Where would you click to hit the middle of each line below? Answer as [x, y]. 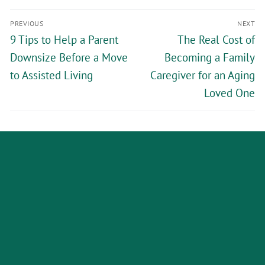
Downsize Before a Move [69, 57]
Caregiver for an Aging [203, 75]
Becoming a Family [210, 57]
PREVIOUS [27, 23]
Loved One [230, 93]
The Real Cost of [216, 39]
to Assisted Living [51, 75]
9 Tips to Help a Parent [64, 39]
